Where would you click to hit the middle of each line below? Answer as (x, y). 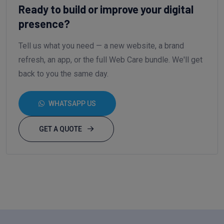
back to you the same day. (63, 73)
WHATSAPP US (72, 103)
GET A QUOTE (61, 129)
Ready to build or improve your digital (106, 9)
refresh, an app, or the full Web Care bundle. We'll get (110, 59)
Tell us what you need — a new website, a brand (101, 45)
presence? (44, 23)
